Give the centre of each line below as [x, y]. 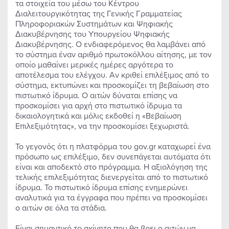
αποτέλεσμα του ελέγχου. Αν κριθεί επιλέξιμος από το [112, 75]
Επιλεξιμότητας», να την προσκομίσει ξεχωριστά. [102, 126]
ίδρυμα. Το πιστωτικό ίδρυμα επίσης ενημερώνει [101, 187]
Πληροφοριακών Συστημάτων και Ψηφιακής [94, 24]
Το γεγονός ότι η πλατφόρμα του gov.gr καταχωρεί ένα [113, 146]
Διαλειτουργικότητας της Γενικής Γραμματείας [99, 13]
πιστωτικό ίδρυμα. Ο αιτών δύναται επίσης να [96, 95]
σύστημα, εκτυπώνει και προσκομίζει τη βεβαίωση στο [112, 85]
